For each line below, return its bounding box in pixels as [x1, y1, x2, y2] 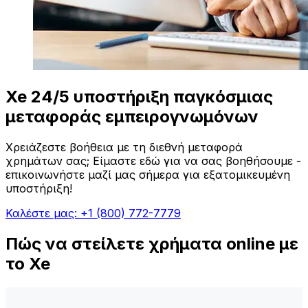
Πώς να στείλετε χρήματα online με [5, 233, 298, 254]
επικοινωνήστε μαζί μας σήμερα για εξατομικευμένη [5, 168, 290, 182]
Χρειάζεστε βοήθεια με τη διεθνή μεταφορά [5, 140, 243, 155]
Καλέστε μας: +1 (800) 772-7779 [5, 206, 181, 221]
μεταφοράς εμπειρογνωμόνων [5, 107, 258, 127]
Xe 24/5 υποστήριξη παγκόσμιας [5, 87, 273, 107]
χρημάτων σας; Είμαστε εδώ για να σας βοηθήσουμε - [5, 154, 301, 168]
